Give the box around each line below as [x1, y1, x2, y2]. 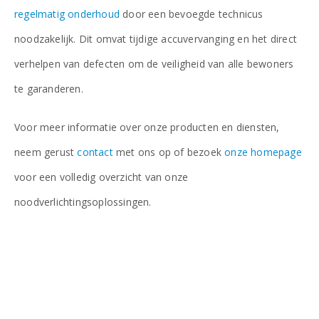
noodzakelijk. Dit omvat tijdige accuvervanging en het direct [14, 31, 298, 46]
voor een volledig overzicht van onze [14, 169, 189, 184]
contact [77, 145, 113, 159]
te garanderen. [14, 81, 83, 95]
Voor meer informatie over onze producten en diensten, [14, 120, 280, 134]
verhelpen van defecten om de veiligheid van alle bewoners [14, 56, 294, 70]
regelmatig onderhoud [14, 6, 120, 21]
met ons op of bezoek [113, 145, 225, 159]
